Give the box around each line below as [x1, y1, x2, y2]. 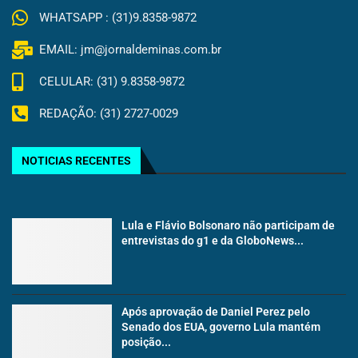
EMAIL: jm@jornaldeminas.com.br [38, 42, 221, 58]
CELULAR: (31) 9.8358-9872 [38, 74, 185, 89]
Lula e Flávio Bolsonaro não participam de [121, 218, 336, 232]
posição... [121, 336, 172, 349]
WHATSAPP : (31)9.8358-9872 [38, 10, 197, 26]
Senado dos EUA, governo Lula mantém [121, 320, 321, 334]
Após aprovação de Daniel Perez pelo [121, 305, 311, 319]
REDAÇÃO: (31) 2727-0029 [38, 106, 178, 121]
